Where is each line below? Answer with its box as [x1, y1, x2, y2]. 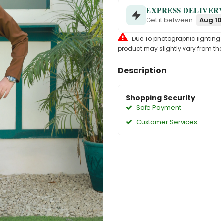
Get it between [146, 15, 194, 25]
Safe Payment [135, 103, 181, 112]
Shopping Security [126, 93, 195, 103]
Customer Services [135, 117, 197, 127]
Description [118, 65, 167, 76]
